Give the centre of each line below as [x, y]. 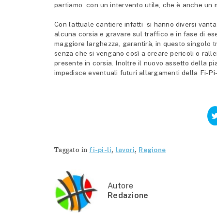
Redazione [128, 196]
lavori [125, 150]
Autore [121, 186]
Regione [152, 150]
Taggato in [72, 150]
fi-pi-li [101, 150]
